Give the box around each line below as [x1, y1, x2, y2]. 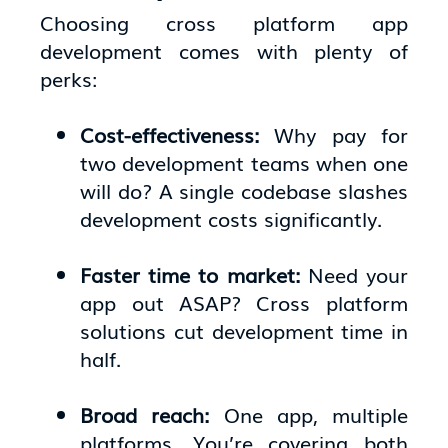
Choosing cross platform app [40, 7, 408, 38]
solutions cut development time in [80, 315, 408, 346]
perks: [40, 63, 98, 94]
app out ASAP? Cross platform [80, 287, 408, 318]
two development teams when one [80, 147, 408, 178]
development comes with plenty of [40, 35, 408, 66]
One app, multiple [223, 399, 408, 430]
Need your [307, 259, 408, 290]
